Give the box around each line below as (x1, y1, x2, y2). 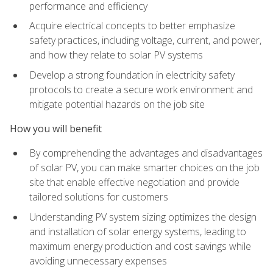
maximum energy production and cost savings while (29, 239, 251, 253)
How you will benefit (10, 122, 102, 136)
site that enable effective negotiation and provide (29, 175, 239, 190)
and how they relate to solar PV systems (29, 48, 203, 62)
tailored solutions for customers (29, 190, 168, 204)
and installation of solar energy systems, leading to (29, 224, 246, 238)
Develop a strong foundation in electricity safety (29, 68, 235, 82)
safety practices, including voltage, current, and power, (29, 34, 261, 48)
